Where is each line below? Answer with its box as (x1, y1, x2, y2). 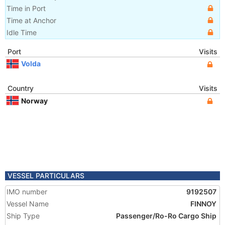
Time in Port (7, 4, 46, 13)
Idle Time (7, 28, 37, 37)
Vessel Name (7, 199, 49, 208)
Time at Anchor (7, 16, 56, 25)
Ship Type (7, 211, 40, 220)
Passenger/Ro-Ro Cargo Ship (116, 211, 216, 220)
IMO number (7, 187, 47, 196)
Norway (21, 96, 48, 105)
